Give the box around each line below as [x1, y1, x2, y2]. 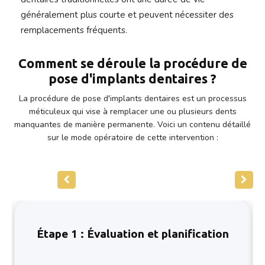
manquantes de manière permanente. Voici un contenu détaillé [14, 119, 251, 131]
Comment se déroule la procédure [18, 56, 231, 71]
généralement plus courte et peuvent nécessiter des [21, 9, 234, 21]
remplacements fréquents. [21, 24, 127, 37]
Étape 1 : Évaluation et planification [36, 227, 229, 241]
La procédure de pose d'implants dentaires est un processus [18, 93, 247, 105]
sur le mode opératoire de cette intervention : [47, 132, 218, 144]
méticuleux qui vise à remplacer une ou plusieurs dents [28, 106, 237, 118]
